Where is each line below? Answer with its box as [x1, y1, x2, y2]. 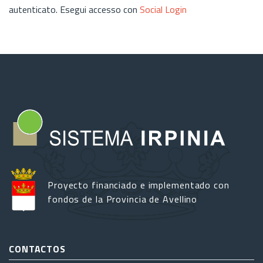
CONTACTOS [9, 242, 66, 257]
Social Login [140, 2, 187, 16]
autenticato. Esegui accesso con [9, 2, 140, 16]
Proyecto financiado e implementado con [48, 178, 230, 193]
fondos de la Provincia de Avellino [48, 192, 198, 207]
